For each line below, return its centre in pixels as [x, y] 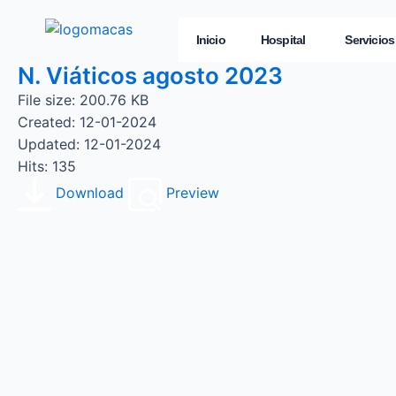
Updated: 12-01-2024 [89, 144]
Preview [193, 193]
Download [90, 193]
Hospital [283, 40]
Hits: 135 [47, 166]
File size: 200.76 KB [83, 100]
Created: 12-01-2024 [87, 122]
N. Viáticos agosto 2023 [150, 76]
